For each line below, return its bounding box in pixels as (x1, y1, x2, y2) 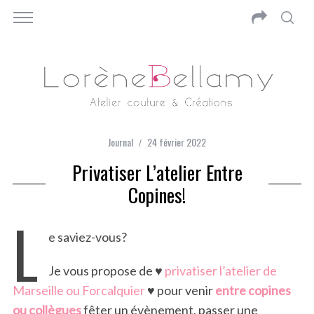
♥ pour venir (144, 282, 215, 299)
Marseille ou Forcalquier (12, 282, 145, 299)
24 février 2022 (147, 135, 206, 150)
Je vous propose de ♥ (48, 263, 165, 279)
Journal (108, 135, 133, 150)
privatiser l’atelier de (164, 263, 277, 279)
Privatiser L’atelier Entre (71, 158, 243, 187)
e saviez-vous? (48, 229, 127, 245)
